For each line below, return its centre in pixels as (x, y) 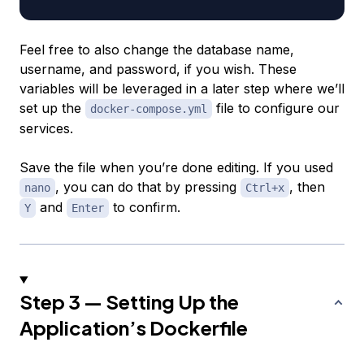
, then (307, 186)
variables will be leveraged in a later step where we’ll (182, 88)
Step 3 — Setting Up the (129, 301)
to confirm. (145, 207)
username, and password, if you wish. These (158, 69)
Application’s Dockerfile (134, 327)
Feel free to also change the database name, (157, 49)
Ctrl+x (265, 187)
